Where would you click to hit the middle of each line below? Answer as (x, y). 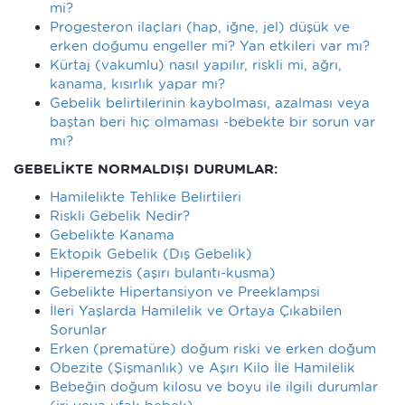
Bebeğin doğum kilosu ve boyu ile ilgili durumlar (214, 386)
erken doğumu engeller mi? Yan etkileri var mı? (210, 46)
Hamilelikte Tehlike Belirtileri (146, 197)
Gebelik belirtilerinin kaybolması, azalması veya (210, 103)
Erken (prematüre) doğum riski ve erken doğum (213, 348)
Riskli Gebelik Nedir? (120, 216)
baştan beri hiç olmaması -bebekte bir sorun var (212, 122)
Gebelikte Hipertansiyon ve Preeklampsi (185, 292)
